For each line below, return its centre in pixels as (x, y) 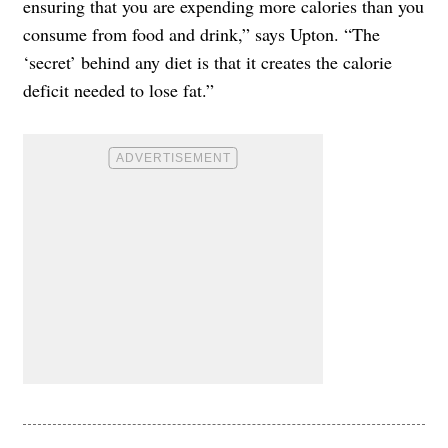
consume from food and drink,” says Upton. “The (201, 33)
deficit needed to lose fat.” (118, 89)
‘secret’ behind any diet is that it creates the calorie (207, 61)
